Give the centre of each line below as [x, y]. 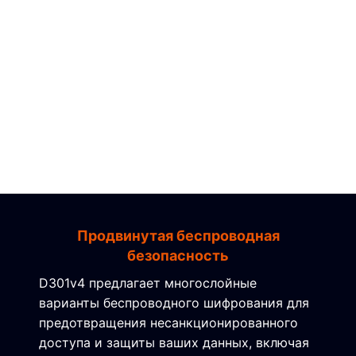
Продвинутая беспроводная [178, 236]
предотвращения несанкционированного [168, 323]
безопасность [178, 255]
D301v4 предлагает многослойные [148, 283]
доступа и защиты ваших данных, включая [174, 342]
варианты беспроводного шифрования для [174, 303]
